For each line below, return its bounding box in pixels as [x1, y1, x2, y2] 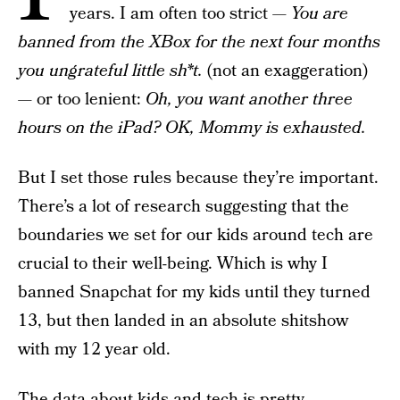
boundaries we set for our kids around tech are [18, 223, 373, 247]
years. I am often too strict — [70, 2, 291, 26]
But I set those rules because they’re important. [18, 166, 379, 190]
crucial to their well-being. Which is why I [18, 252, 328, 276]
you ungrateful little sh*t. [18, 59, 207, 83]
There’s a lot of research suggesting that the [18, 195, 349, 219]
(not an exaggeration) [207, 59, 368, 83]
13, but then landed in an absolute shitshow [18, 309, 348, 333]
